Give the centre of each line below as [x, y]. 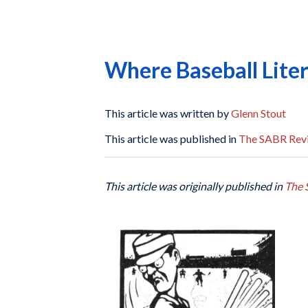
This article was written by [168, 113]
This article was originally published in [195, 186]
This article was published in [172, 139]
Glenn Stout [258, 113]
